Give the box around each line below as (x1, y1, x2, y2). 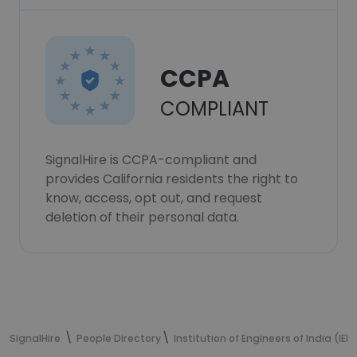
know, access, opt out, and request (45, 189, 262, 207)
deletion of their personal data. (45, 208, 239, 226)
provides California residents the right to (45, 170, 298, 188)
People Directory (76, 331, 161, 345)
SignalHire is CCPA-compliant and (45, 151, 257, 169)
